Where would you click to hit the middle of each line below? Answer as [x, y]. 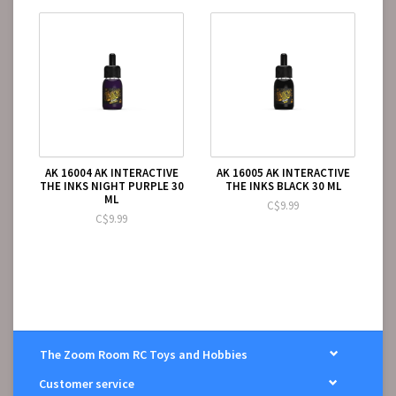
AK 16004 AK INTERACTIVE [111, 173]
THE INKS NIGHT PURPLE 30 [111, 187]
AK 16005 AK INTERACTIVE [283, 173]
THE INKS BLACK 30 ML [283, 187]
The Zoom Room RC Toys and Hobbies [144, 354]
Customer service [87, 383]
